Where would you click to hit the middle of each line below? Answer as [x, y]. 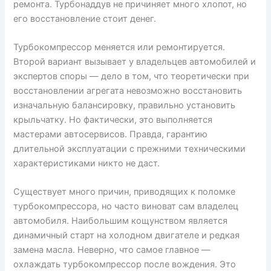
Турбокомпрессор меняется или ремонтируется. [119, 47]
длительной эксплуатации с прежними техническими [130, 149]
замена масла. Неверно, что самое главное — [112, 250]
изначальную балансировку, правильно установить [125, 106]
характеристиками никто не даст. [87, 164]
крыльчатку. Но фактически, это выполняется [113, 120]
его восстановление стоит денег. [85, 18]
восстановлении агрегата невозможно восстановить [128, 91]
